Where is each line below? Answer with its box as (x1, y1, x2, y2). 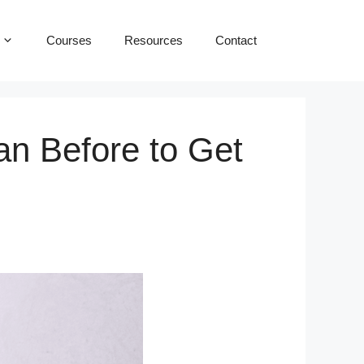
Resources (124, 33, 183, 47)
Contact (215, 33, 257, 47)
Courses (46, 33, 92, 47)
